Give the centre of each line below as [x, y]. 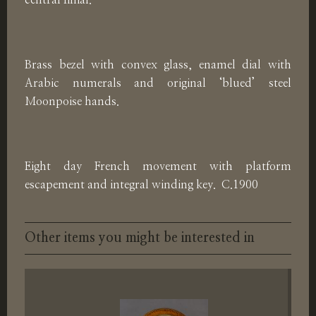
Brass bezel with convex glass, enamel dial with [158, 65]
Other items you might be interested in [140, 238]
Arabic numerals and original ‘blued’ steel [158, 84]
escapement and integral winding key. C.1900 [141, 185]
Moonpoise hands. [72, 102]
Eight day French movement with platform [158, 167]
